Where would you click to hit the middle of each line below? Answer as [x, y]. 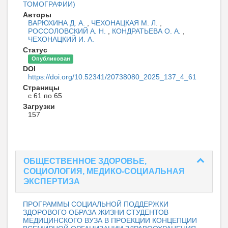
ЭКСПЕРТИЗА [52, 182]
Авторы [37, 15]
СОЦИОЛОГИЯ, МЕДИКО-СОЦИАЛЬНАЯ [104, 172]
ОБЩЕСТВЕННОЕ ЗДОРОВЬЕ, [85, 161]
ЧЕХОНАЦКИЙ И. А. [61, 39]
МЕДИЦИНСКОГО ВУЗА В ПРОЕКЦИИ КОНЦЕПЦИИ [110, 221]
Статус [35, 50]
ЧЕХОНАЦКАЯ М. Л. [125, 23]
